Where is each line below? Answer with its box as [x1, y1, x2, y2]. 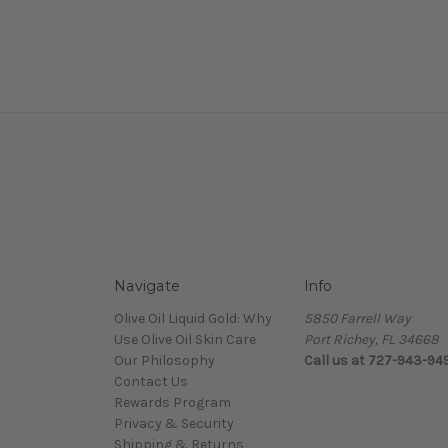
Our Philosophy [114, 351, 215, 369]
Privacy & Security [114, 414, 234, 432]
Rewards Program [114, 393, 231, 411]
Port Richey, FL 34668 [303, 330, 439, 348]
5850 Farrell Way [303, 309, 411, 327]
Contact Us [114, 372, 188, 390]
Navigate [114, 276, 180, 295]
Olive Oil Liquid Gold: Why [114, 309, 272, 327]
